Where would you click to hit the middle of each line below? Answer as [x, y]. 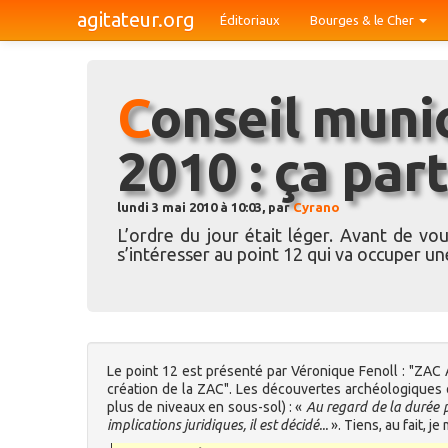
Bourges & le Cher [363, 20]
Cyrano [316, 207]
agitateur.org [136, 19]
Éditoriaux [250, 20]
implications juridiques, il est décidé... [217, 425]
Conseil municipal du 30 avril [133, 117]
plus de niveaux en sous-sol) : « [206, 407]
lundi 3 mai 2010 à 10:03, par [205, 207]
